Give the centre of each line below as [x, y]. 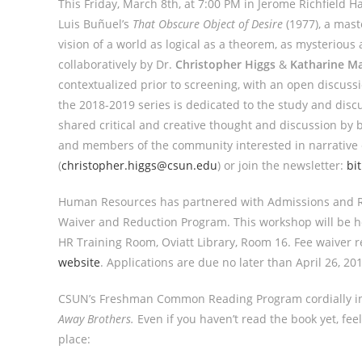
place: [74, 339]
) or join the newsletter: [282, 165]
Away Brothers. [96, 319]
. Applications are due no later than [198, 262]
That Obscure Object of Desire [208, 24]
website [79, 262]
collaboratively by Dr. [117, 64]
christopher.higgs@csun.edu [139, 165]
